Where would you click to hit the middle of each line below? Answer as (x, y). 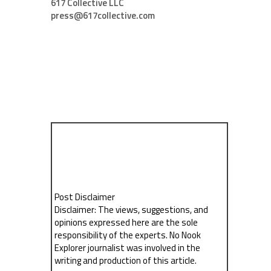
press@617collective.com (103, 15)
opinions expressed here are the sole (126, 223)
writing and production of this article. (126, 261)
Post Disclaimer (85, 197)
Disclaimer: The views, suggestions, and (132, 210)
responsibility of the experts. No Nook (128, 235)
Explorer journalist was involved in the (128, 248)
